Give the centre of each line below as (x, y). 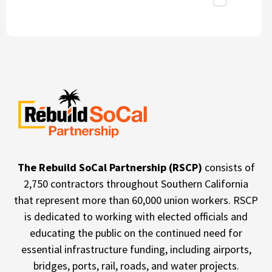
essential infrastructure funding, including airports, (136, 250)
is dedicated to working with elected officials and (136, 217)
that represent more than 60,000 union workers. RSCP (136, 200)
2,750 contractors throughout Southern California (136, 184)
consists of (229, 168)
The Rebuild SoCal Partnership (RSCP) (111, 168)
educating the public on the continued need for (136, 233)
